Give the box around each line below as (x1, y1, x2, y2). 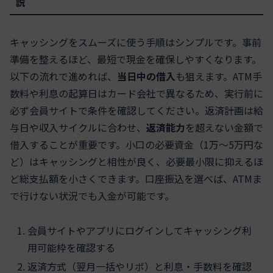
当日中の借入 (117, 68, 175, 83)
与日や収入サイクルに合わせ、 (10, 119, 146, 135)
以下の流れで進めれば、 (10, 68, 117, 83)
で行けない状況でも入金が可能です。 (10, 188, 174, 203)
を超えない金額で (185, 119, 263, 135)
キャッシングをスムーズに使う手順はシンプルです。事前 (10, 34, 261, 49)
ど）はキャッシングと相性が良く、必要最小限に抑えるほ (10, 154, 263, 169)
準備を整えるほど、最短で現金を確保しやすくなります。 (10, 51, 261, 66)
